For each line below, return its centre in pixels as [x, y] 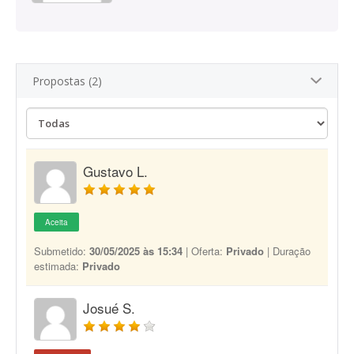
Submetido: [62, 251]
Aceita [56, 222]
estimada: [58, 266]
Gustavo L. [115, 171]
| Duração [287, 251]
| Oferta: [204, 251]
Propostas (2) [67, 81]
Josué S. [109, 308]
